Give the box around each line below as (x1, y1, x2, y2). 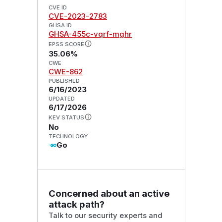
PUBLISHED (48, 77, 80, 85)
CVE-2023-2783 (48, 12, 107, 21)
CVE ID (48, 4, 67, 11)
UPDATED (48, 95, 75, 103)
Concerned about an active (48, 187, 169, 199)
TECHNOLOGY (48, 132, 88, 140)
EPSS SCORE (48, 41, 84, 48)
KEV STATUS (48, 113, 84, 121)
